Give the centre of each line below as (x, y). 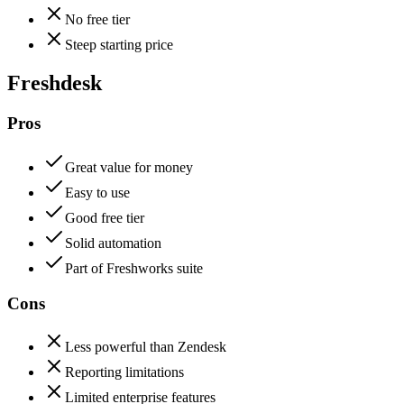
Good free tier (105, 217)
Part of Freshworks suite (134, 268)
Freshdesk (55, 83)
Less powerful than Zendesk (146, 347)
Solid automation (113, 243)
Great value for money (129, 167)
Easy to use (97, 192)
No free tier (97, 20)
